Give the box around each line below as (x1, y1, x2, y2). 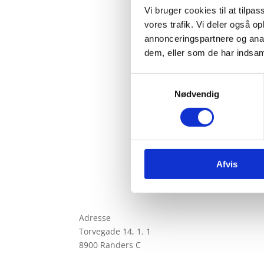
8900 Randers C (79, 239, 141, 251)
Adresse (79, 212, 111, 224)
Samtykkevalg (130, 74, 187, 85)
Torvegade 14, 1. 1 (79, 226, 151, 237)
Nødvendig (174, 88, 220, 99)
